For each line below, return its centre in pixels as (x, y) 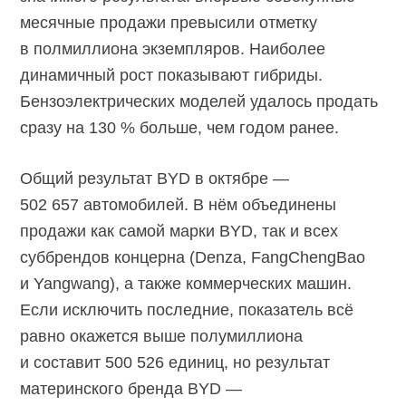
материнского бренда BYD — (131, 388)
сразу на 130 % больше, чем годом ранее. (180, 127)
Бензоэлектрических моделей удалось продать (199, 101)
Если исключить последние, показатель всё (187, 309)
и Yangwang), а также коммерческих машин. (186, 283)
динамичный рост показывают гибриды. (172, 75)
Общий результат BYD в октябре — (155, 178)
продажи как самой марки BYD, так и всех (179, 231)
